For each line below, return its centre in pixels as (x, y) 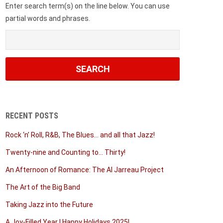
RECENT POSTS (32, 116)
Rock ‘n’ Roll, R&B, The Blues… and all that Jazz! (80, 135)
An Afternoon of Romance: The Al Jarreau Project (85, 170)
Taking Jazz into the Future (49, 205)
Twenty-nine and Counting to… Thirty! (65, 152)
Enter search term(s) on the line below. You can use (88, 6)
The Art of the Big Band (43, 187)
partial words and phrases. (48, 18)
